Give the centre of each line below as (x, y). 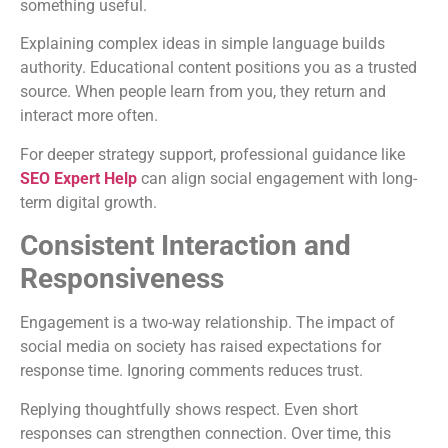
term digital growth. (88, 202)
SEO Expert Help (78, 178)
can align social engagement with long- (277, 178)
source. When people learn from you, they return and (203, 92)
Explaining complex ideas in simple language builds (202, 44)
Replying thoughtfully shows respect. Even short (189, 409)
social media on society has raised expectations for (200, 347)
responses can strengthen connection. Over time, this (205, 433)
